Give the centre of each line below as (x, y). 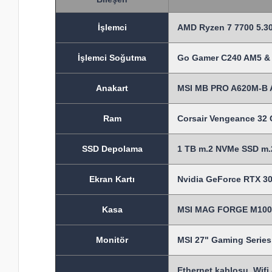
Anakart (112, 88)
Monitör (112, 240)
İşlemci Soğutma (112, 58)
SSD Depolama (112, 149)
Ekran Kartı (112, 179)
